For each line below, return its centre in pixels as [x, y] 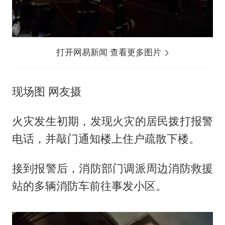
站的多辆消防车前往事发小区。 [89, 186]
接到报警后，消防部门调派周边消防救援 [113, 168]
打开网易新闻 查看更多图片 [110, 52]
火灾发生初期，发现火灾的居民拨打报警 [113, 121]
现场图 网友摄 [46, 91]
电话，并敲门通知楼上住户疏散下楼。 [106, 138]
